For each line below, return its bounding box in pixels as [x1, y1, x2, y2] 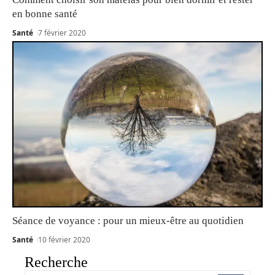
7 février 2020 [38, 28, 87, 39]
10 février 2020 [38, 234, 91, 246]
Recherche [25, 254, 88, 271]
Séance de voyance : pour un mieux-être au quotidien [12, 215, 244, 227]
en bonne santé [12, 8, 77, 20]
